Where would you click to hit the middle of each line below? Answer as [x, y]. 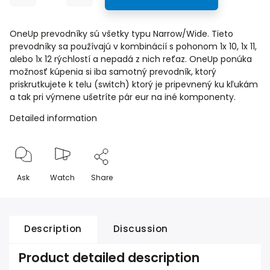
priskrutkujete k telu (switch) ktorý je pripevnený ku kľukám [134, 84]
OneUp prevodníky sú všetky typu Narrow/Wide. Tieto [121, 34]
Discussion [140, 229]
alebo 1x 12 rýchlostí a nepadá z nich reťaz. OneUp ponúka [131, 59]
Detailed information [53, 118]
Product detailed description [109, 258]
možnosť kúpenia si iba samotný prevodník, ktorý [113, 72]
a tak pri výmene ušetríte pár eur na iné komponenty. [124, 97]
